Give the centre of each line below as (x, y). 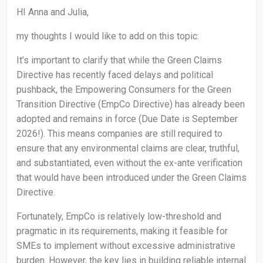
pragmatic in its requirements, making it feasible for (122, 231)
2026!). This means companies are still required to (119, 134)
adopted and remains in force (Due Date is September (127, 119)
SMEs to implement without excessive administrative (126, 246)
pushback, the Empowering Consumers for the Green (124, 90)
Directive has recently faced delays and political (115, 75)
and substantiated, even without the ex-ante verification (129, 163)
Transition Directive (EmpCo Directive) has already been (131, 104)
